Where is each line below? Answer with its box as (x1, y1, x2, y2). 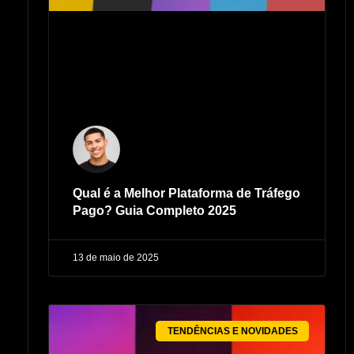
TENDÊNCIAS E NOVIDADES (167, 325, 298, 337)
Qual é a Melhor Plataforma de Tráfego (73, 186, 300, 200)
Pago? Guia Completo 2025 (73, 203, 236, 217)
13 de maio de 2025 (73, 251, 159, 263)
